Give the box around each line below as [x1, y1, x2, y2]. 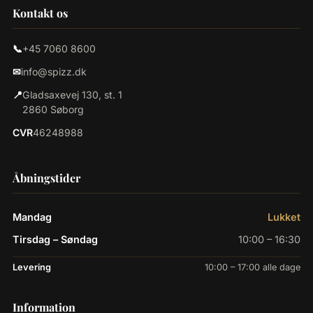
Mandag [13, 211, 52, 223]
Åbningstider [13, 170, 80, 185]
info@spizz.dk [21, 66, 87, 78]
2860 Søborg [22, 103, 84, 115]
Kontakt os [13, 6, 68, 20]
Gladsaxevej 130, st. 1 [22, 89, 122, 101]
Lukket [268, 211, 300, 223]
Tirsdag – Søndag [13, 233, 98, 245]
